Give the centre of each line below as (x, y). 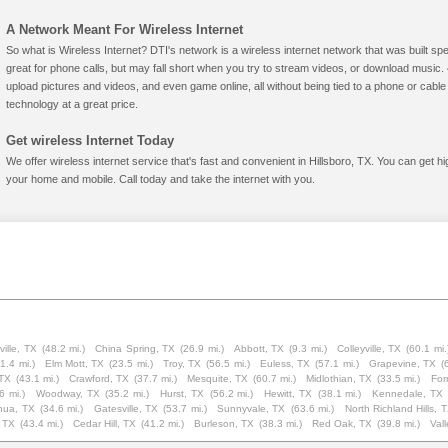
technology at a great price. (72, 104)
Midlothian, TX (339, 378)
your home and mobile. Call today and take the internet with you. (160, 179)
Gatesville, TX (126, 408)
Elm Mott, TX (74, 363)
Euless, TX (285, 363)
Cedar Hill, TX (104, 423)
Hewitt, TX (288, 393)
